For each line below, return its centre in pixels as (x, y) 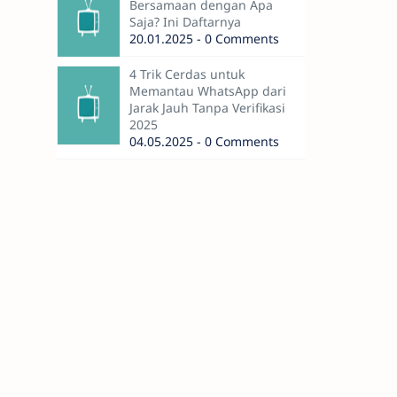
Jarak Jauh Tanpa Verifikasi (207, 108)
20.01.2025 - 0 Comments (204, 39)
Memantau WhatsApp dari (207, 91)
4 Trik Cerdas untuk (187, 74)
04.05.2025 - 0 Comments (204, 141)
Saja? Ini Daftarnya (185, 22)
